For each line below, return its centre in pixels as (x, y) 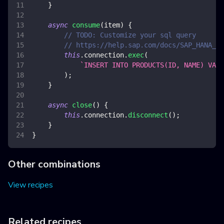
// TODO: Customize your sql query (130, 35)
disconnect (148, 115)
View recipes (30, 185)
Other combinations (54, 164)
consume (86, 25)
